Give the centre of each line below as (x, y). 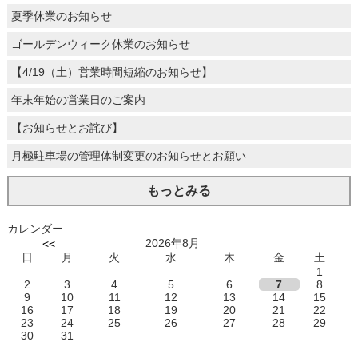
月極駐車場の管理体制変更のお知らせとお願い (128, 155)
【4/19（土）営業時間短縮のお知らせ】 (111, 72)
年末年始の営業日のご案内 (78, 99)
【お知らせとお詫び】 (67, 127)
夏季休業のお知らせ (61, 16)
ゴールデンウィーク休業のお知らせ (100, 44)
